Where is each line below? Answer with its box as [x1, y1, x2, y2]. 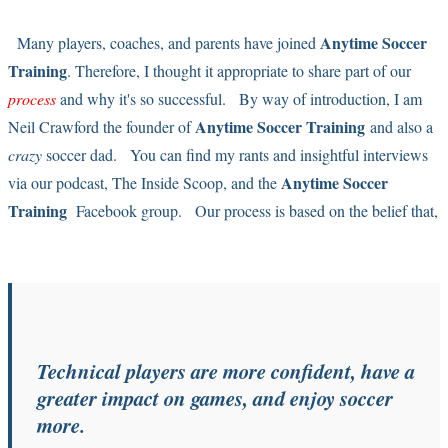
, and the [223, 171, 281, 193]
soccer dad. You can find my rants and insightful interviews [42, 143, 428, 165]
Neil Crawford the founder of [8, 115, 195, 137]
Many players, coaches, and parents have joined [8, 31, 320, 53]
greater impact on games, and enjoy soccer [37, 382, 393, 413]
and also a [365, 115, 433, 137]
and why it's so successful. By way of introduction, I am [60, 87, 422, 109]
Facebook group [76, 199, 178, 221]
